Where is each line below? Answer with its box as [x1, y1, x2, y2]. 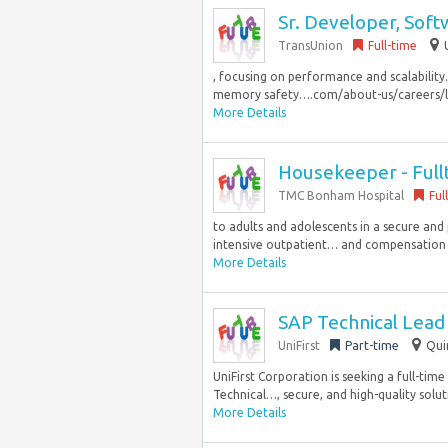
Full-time [368, 39, 417, 52]
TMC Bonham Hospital [278, 189, 404, 202]
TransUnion [278, 39, 343, 52]
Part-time [345, 339, 399, 352]
